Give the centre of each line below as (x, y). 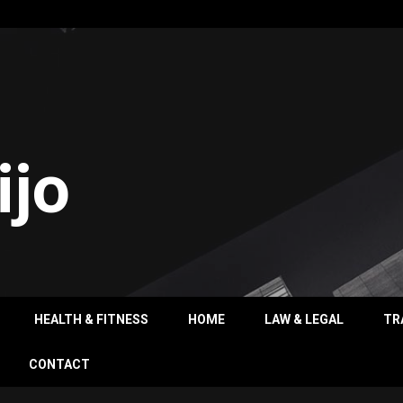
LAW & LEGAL (304, 319)
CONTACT (59, 364)
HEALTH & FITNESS (91, 319)
